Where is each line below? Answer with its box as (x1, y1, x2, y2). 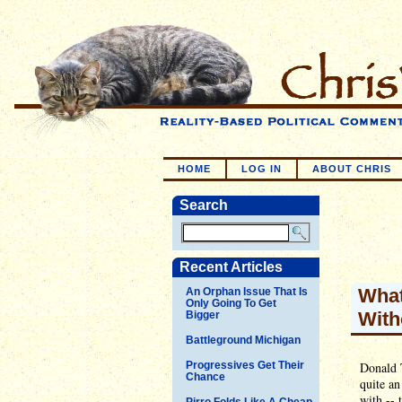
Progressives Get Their (186, 358, 304, 371)
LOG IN (241, 163, 282, 174)
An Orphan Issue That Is (186, 284, 308, 298)
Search (179, 197, 228, 213)
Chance (186, 370, 225, 383)
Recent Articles (179, 258, 283, 275)
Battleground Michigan (186, 333, 301, 346)
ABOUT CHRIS (312, 163, 391, 174)
